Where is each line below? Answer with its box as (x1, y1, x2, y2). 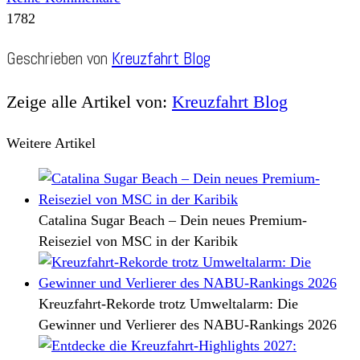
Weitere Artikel (6, 134, 96, 151)
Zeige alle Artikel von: (6, 91, 172, 112)
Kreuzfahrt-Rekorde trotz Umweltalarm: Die (39, 295, 298, 312)
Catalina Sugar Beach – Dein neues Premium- (39, 211, 307, 228)
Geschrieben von (6, 47, 112, 69)
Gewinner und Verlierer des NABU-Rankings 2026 (39, 316, 337, 333)
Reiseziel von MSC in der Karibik (39, 232, 238, 249)
